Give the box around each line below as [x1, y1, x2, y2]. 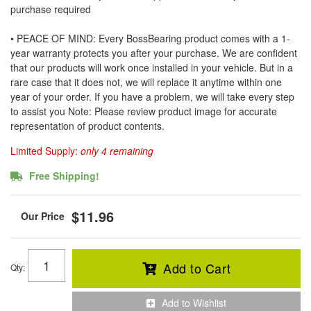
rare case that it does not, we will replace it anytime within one [10, 74, 282, 89]
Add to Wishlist [162, 295, 226, 310]
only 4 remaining [81, 143, 153, 158]
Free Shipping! [26, 168, 99, 183]
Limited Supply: [10, 143, 81, 158]
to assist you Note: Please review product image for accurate [10, 103, 277, 118]
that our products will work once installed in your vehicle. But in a [10, 60, 293, 74]
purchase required [10, 1, 91, 16]
